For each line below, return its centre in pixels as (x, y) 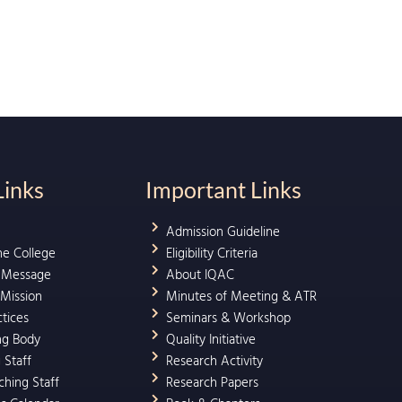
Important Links (223, 189)
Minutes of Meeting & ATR (241, 296)
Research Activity (214, 361)
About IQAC (200, 275)
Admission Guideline (223, 232)
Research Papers (212, 382)
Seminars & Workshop (228, 318)
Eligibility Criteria (212, 253)
